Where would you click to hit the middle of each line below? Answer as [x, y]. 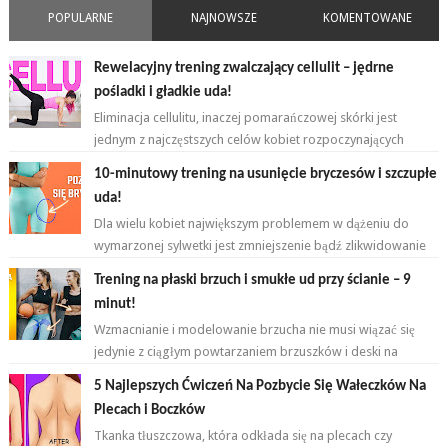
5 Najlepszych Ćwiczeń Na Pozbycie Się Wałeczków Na [260, 387]
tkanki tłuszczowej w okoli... [172, 268]
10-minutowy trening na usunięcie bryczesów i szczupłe [266, 175]
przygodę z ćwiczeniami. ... [171, 162]
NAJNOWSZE [223, 18]
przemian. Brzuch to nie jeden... [183, 374]
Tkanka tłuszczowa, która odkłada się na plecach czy [243, 436]
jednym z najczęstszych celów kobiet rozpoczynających [249, 140]
